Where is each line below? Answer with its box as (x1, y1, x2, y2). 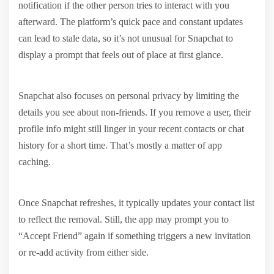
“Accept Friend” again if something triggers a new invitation (18, 230, 251, 241)
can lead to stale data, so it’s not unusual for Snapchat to (18, 32, 233, 43)
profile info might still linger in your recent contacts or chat (18, 123, 244, 134)
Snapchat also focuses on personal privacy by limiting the (18, 90, 239, 101)
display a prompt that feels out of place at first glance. (18, 49, 223, 60)
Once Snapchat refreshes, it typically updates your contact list (18, 197, 254, 208)
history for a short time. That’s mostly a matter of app (18, 139, 222, 150)
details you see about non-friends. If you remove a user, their (18, 106, 251, 117)
